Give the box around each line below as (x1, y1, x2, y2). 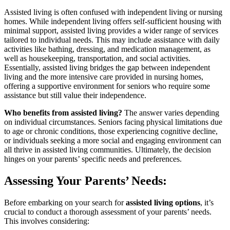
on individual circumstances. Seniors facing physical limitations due (4, 117, 222, 126)
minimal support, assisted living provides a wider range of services (4, 26, 218, 35)
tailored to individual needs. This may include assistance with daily (4, 35, 220, 44)
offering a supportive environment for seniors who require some (4, 81, 210, 90)
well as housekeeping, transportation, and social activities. (4, 53, 190, 63)
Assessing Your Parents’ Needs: (4, 174, 167, 187)
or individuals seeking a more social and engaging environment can (4, 136, 221, 145)
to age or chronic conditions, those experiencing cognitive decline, (4, 126, 218, 136)
